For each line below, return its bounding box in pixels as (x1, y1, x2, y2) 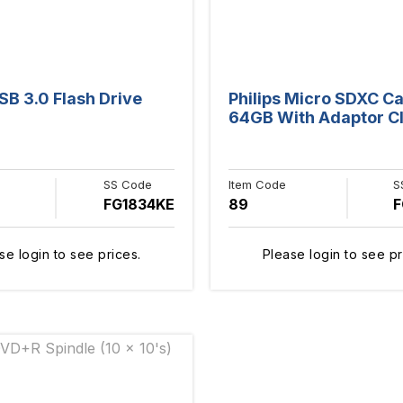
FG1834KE (103, 194, 175, 213)
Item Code (228, 176, 286, 192)
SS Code (103, 176, 152, 192)
